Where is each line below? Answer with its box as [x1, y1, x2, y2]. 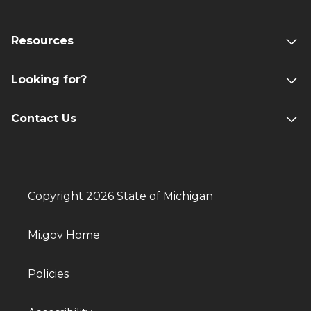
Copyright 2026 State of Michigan [28, 190, 213, 203]
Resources [11, 34, 74, 47]
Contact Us [11, 112, 76, 125]
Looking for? [11, 73, 87, 86]
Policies [28, 267, 69, 280]
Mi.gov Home [28, 228, 100, 242]
